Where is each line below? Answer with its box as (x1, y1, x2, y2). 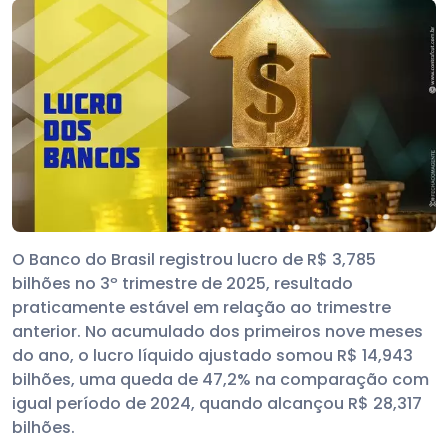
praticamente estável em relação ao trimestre (12, 296, 391, 320)
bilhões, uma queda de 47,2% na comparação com (12, 368, 429, 392)
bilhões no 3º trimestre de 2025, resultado (12, 272, 353, 296)
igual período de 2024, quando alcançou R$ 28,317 (12, 392, 422, 416)
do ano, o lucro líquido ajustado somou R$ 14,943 (12, 344, 413, 368)
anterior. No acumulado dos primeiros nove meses (12, 320, 423, 344)
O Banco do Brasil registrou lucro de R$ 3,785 (12, 248, 376, 272)
